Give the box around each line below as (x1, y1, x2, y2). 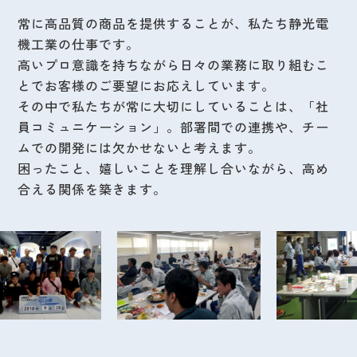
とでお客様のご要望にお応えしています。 (18, 76, 276, 96)
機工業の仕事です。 (18, 34, 140, 54)
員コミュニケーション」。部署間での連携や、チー (18, 117, 330, 137)
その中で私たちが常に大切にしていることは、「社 (18, 96, 330, 116)
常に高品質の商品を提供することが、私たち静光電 (18, 14, 330, 33)
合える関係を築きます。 (18, 179, 167, 199)
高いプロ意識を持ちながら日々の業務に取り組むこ (18, 55, 330, 75)
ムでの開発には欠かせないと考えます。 (18, 138, 262, 158)
